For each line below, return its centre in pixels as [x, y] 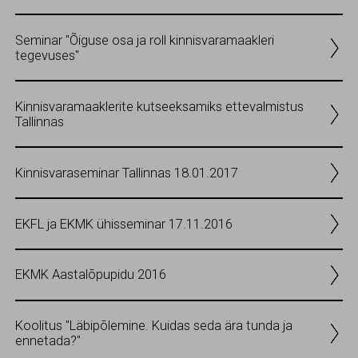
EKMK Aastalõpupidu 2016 [91, 275]
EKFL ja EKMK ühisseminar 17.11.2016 [124, 224]
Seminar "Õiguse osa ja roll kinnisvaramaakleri [145, 40]
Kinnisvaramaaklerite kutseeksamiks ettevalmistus [159, 106]
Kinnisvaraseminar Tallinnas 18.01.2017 [127, 173]
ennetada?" [48, 341]
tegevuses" [47, 55]
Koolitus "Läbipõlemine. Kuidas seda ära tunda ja [154, 326]
